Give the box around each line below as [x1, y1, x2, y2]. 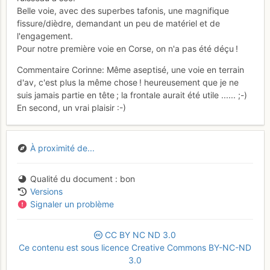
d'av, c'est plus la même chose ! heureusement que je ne [17, 77, 239, 88]
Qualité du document [30, 173, 113, 184]
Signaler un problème [30, 198, 114, 209]
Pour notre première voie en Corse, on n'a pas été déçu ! [17, 43, 238, 54]
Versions [30, 186, 63, 196]
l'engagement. [17, 31, 73, 42]
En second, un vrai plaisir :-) [17, 102, 126, 113]
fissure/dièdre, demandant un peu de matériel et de [17, 18, 220, 29]
